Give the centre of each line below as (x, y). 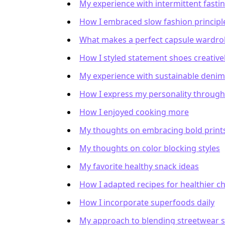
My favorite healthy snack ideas (139, 166)
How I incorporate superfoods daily (147, 202)
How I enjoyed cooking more (134, 112)
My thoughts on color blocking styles (150, 148)
